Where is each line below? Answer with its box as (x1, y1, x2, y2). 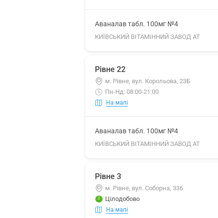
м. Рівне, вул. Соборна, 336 (105, 184, 183, 192)
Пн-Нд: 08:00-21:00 (105, 88, 159, 95)
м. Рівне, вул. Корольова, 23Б (105, 77, 190, 85)
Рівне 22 (95, 65, 126, 74)
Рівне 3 (95, 172, 121, 181)
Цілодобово (105, 195, 140, 202)
